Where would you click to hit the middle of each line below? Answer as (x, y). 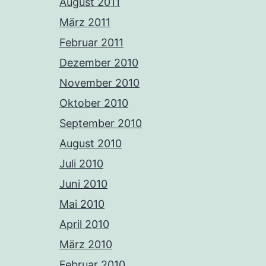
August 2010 (91, 144)
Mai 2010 (82, 204)
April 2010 (84, 224)
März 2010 (86, 245)
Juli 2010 (81, 164)
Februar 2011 (91, 43)
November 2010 (99, 83)
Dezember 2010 (99, 63)
